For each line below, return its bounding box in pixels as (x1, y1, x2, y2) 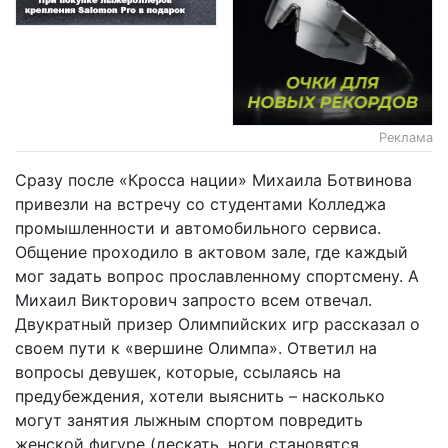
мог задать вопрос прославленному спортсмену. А (15, 265, 419, 286)
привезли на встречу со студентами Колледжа (15, 193, 386, 214)
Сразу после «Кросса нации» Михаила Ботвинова (15, 169, 412, 190)
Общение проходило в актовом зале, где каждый (15, 241, 408, 262)
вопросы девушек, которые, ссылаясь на (15, 361, 341, 382)
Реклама (379, 130, 433, 145)
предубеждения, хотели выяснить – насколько (15, 385, 385, 406)
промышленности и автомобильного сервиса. (15, 217, 381, 238)
